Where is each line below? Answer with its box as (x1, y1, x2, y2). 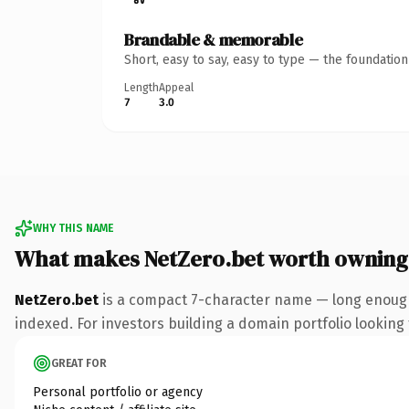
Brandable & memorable (124, 27, 303, 51)
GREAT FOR (51, 356, 107, 370)
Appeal (159, 80, 194, 94)
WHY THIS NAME (33, 221, 113, 235)
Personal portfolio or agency (33, 383, 203, 400)
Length (124, 80, 159, 94)
